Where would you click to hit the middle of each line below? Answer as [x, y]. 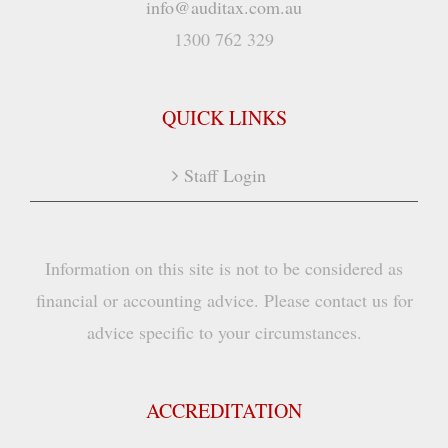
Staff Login [225, 175]
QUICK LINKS [224, 118]
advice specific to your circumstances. [224, 332]
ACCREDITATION [224, 411]
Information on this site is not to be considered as [224, 268]
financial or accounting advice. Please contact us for [224, 300]
